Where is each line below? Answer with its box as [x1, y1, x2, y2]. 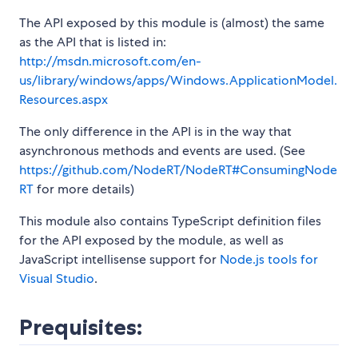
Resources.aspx [19, 91, 108, 109]
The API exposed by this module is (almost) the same [19, 14, 324, 32]
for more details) [34, 181, 134, 198]
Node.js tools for [220, 251, 318, 268]
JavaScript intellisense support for [19, 251, 220, 268]
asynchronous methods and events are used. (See [19, 142, 305, 160]
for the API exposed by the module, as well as [19, 232, 284, 249]
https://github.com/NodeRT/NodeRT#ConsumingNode [19, 161, 337, 179]
